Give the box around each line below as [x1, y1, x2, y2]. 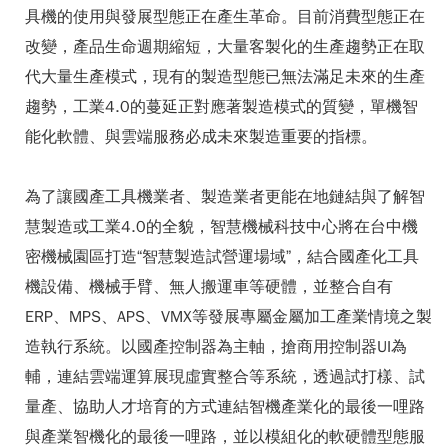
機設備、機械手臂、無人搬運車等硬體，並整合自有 [25, 277, 393, 297]
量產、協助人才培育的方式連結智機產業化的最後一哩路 [25, 397, 425, 417]
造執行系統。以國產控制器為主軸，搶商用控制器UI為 [25, 337, 407, 357]
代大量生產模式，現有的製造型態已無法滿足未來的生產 [25, 67, 425, 87]
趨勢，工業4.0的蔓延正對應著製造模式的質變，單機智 [25, 97, 418, 117]
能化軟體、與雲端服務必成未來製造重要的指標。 [25, 127, 377, 147]
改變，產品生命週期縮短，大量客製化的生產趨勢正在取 [25, 37, 425, 57]
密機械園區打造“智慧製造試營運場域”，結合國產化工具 [25, 247, 419, 267]
